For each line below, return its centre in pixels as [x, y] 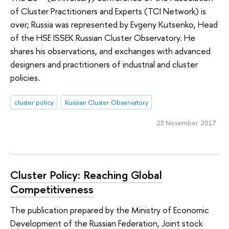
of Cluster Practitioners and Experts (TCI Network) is [108, 11]
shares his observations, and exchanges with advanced [110, 51]
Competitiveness [52, 189]
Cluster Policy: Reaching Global [86, 175]
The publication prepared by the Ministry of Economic [110, 210]
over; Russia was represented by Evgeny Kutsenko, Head [114, 24]
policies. [25, 77]
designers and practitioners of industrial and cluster [104, 64]
